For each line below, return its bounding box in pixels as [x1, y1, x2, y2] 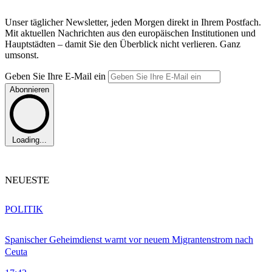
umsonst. [5, 49, 39, 60]
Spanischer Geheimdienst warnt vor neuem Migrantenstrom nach [5, 234, 253, 245]
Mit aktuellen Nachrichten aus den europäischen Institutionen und [5, 27, 256, 38]
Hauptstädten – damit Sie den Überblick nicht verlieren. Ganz [5, 38, 240, 49]
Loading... [12, 135, 47, 145]
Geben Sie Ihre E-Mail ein [5, 70, 108, 81]
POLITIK [5, 204, 43, 215]
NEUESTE [5, 174, 49, 186]
